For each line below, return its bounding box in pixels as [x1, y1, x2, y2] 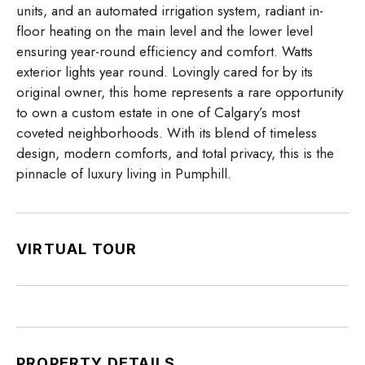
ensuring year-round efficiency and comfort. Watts [16, 42, 313, 62]
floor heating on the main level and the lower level [16, 21, 313, 42]
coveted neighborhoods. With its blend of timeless [16, 123, 317, 143]
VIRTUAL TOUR [16, 240, 138, 258]
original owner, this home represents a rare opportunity [16, 82, 343, 103]
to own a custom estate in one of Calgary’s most [16, 103, 300, 123]
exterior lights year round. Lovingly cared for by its [16, 62, 313, 82]
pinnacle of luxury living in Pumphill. [16, 164, 231, 184]
